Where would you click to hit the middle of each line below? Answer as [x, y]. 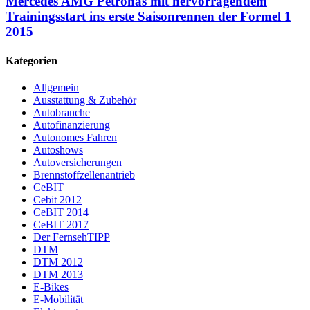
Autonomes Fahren [75, 137]
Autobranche [62, 112]
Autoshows [58, 149]
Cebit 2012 [57, 199]
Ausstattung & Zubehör [85, 100]
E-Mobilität [58, 299]
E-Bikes [51, 286]
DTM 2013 [58, 274]
